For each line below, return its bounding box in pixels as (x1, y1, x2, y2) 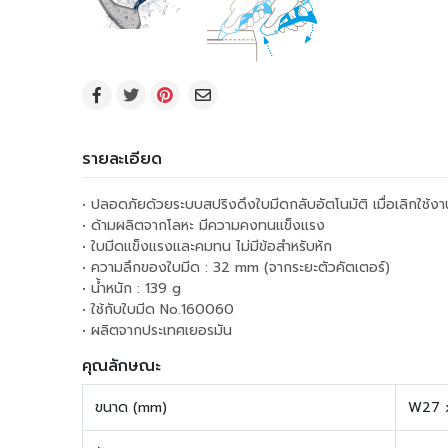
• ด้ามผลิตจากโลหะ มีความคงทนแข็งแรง (82, 215, 325, 236)
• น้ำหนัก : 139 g (82, 278, 181, 299)
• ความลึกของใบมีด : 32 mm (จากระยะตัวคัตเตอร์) (82, 257, 390, 278)
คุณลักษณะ (82, 354, 161, 378)
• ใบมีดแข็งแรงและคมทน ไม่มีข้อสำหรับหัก (82, 236, 332, 257)
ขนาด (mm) (95, 397, 167, 418)
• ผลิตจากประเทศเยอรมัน (82, 320, 232, 341)
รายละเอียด (82, 147, 162, 171)
